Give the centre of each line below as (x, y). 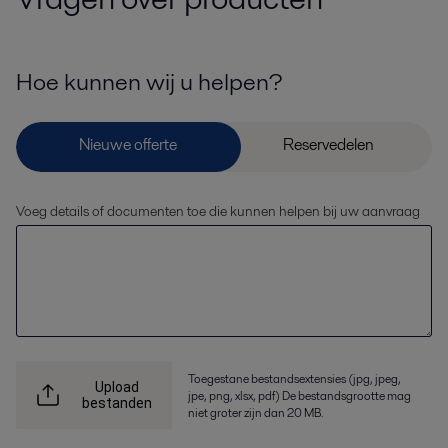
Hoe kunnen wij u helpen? (149, 82)
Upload (116, 387)
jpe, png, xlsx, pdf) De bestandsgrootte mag (299, 395)
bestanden (116, 403)
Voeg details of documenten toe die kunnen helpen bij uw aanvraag (218, 211)
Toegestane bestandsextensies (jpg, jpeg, (294, 378)
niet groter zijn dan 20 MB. (256, 412)
